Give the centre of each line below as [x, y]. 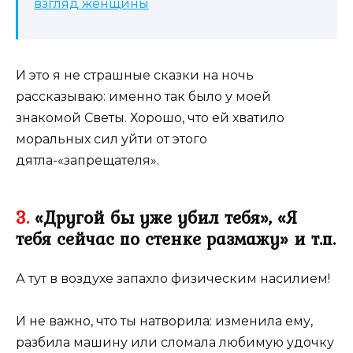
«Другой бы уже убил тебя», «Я [163, 217]
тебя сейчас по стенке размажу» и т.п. [176, 238]
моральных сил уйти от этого [111, 139]
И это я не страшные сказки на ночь [135, 75]
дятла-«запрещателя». [87, 160]
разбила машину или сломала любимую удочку [175, 342]
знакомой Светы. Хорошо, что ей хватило [150, 117]
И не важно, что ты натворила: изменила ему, [164, 321]
